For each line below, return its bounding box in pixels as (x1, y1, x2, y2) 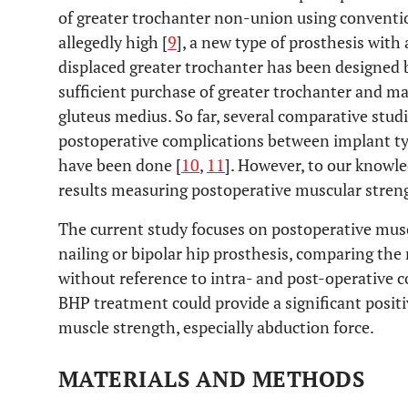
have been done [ (58, 154, 181, 176)
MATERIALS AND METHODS (58, 364, 365, 393)
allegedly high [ (58, 31, 168, 53)
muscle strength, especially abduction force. (58, 316, 374, 338)
